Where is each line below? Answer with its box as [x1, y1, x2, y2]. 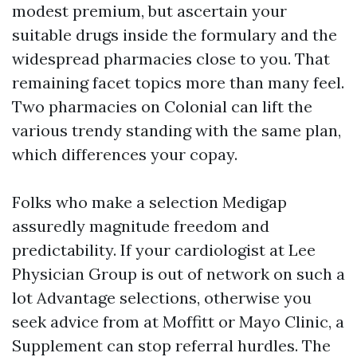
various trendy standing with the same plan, [12, 120, 341, 140]
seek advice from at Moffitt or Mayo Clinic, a [12, 312, 344, 331]
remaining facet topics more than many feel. [12, 73, 344, 92]
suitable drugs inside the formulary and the [12, 25, 337, 45]
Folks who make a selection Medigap [12, 192, 287, 212]
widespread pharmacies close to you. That [12, 49, 330, 69]
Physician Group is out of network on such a [12, 264, 345, 284]
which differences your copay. [12, 144, 237, 164]
